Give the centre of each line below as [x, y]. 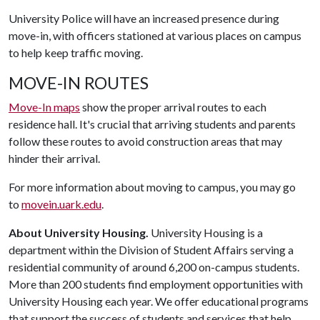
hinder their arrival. [56, 158]
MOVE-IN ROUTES [79, 83]
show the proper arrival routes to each [173, 107]
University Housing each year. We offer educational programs [159, 301]
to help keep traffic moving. [78, 52]
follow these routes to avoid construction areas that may [145, 141]
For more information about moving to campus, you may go [152, 187]
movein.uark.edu [61, 204]
